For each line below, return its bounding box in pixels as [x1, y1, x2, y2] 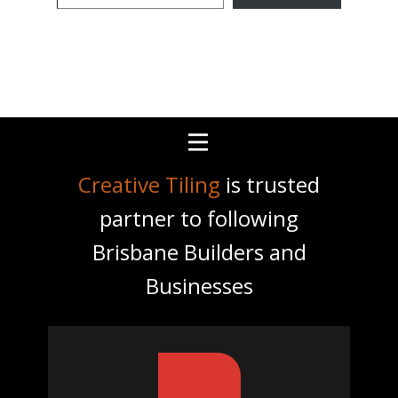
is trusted [220, 169, 320, 199]
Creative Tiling [78, 169, 220, 199]
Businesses [145, 270, 253, 300]
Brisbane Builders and [92, 236, 306, 267]
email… [56, 6, 101, 27]
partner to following [99, 203, 298, 233]
